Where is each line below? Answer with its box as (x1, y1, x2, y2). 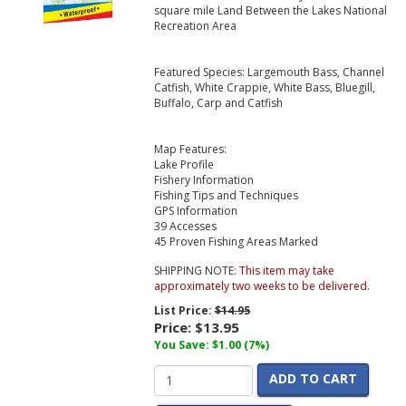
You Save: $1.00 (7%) (153, 337, 269, 353)
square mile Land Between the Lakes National (153, 3, 387, 19)
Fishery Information (153, 172, 254, 188)
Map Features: (153, 141, 227, 158)
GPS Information (153, 203, 237, 219)
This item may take (238, 263, 334, 279)
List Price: (153, 303, 215, 319)
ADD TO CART (268, 370, 357, 388)
